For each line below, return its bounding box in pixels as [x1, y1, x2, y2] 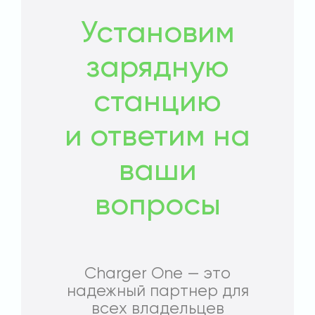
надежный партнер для [66, 283, 249, 300]
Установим [80, 19, 235, 50]
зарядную [86, 53, 229, 84]
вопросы [94, 191, 221, 222]
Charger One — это [84, 266, 231, 283]
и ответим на [65, 122, 250, 153]
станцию [94, 88, 221, 119]
